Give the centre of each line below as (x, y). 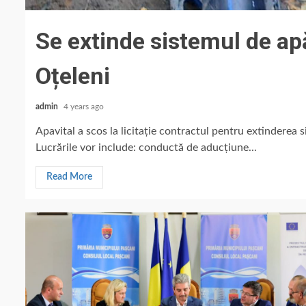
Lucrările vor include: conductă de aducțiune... (146, 148)
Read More (69, 177)
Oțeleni (73, 76)
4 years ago (84, 107)
